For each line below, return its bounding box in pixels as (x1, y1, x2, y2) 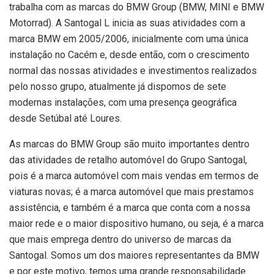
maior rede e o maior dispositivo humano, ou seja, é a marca (9, 218, 264, 230)
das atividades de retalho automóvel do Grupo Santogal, (9, 154, 247, 166)
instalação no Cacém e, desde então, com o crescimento (9, 49, 250, 61)
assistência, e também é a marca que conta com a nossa (9, 202, 250, 214)
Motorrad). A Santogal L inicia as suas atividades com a (9, 17, 245, 29)
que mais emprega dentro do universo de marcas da (9, 234, 231, 246)
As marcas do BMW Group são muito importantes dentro (9, 138, 250, 150)
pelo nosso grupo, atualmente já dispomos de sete (9, 81, 226, 93)
